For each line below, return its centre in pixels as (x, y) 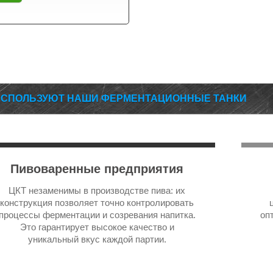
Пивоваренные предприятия (97, 169)
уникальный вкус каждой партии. (97, 239)
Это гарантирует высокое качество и (97, 227)
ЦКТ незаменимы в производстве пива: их (97, 191)
